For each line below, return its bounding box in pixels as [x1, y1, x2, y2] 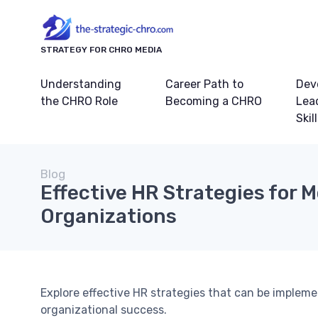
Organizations [40, 204, 177, 229]
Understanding [40, 77, 121, 92]
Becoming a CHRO [165, 94, 262, 109]
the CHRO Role [40, 94, 118, 109]
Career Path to [165, 77, 243, 92]
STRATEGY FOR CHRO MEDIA [40, 45, 162, 55]
